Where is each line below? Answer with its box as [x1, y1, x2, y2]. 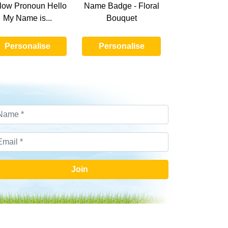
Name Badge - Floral [83, 2, 159, 11]
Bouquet [106, 14, 137, 23]
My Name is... [3, 14, 52, 23]
